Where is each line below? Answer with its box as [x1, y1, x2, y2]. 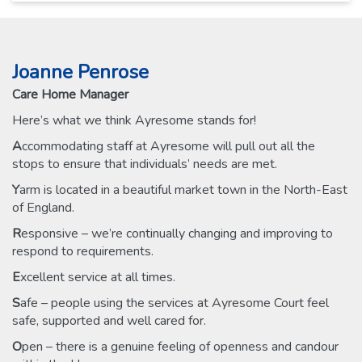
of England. [12, 198, 74, 217]
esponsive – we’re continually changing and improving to [21, 224, 333, 242]
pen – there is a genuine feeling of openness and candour [22, 337, 339, 356]
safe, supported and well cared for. [12, 311, 206, 330]
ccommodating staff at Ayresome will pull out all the [22, 137, 315, 155]
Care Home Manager [12, 85, 128, 103]
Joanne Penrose [12, 58, 149, 85]
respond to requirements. [12, 242, 154, 260]
